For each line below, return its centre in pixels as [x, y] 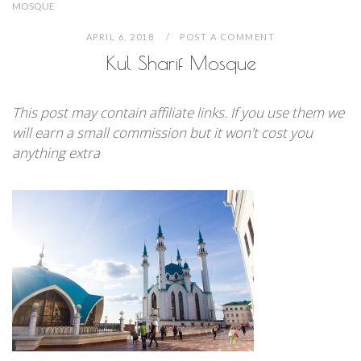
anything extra [56, 153]
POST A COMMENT [228, 37]
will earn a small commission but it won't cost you [162, 133]
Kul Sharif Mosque [180, 63]
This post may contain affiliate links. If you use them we [178, 112]
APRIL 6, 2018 [121, 37]
